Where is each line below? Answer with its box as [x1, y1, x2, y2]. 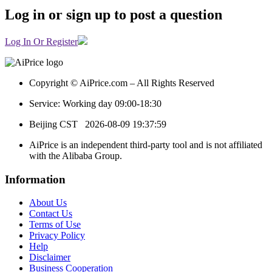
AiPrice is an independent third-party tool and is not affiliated [29, 139, 262, 150]
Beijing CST [29, 118, 85, 129]
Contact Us [29, 208, 72, 219]
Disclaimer [29, 252, 70, 263]
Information [5, 172, 66, 186]
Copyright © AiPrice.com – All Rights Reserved [29, 77, 214, 88]
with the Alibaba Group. [29, 150, 122, 161]
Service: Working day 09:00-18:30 [29, 98, 161, 109]
